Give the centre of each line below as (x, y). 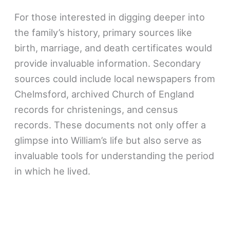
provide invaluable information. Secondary (108, 63)
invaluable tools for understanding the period (114, 156)
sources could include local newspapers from (115, 79)
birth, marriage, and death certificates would (113, 48)
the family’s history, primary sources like (103, 33)
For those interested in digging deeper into (110, 17)
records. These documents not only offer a (110, 125)
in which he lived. (53, 171)
